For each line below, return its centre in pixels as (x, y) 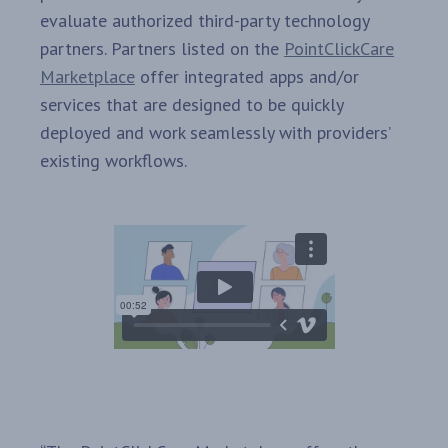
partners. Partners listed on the (162, 49)
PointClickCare (339, 49)
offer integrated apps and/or (247, 77)
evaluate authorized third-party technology (204, 21)
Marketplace (87, 77)
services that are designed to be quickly (191, 105)
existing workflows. (113, 161)
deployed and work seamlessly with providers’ (215, 133)
